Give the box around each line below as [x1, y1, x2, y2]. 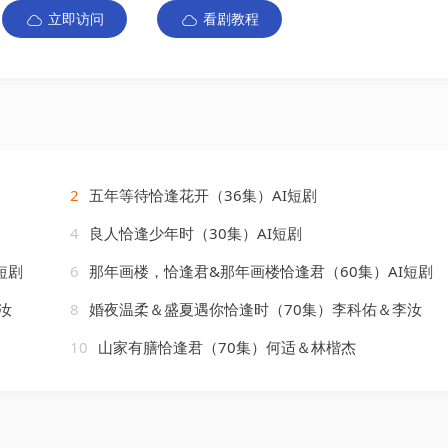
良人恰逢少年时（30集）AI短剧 [85, 222, 302, 243]
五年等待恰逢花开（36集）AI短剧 [85, 184, 317, 205]
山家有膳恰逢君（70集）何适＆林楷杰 [94, 336, 356, 357]
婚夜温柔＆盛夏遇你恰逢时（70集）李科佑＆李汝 [85, 298, 422, 319]
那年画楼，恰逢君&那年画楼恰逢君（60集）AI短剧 [85, 260, 433, 281]
